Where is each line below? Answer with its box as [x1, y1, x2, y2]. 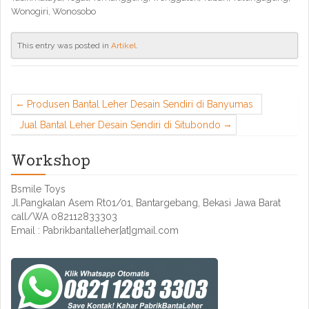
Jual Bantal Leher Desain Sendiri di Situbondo [19, 119, 221, 130]
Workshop [11, 156, 90, 170]
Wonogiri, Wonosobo [11, 6, 96, 17]
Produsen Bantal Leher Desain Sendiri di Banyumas [27, 99, 253, 110]
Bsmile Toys [11, 183, 66, 195]
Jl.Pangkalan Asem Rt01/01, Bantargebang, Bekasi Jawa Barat [11, 197, 281, 208]
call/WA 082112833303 [11, 211, 117, 222]
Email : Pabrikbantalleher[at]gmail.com [11, 225, 179, 236]
